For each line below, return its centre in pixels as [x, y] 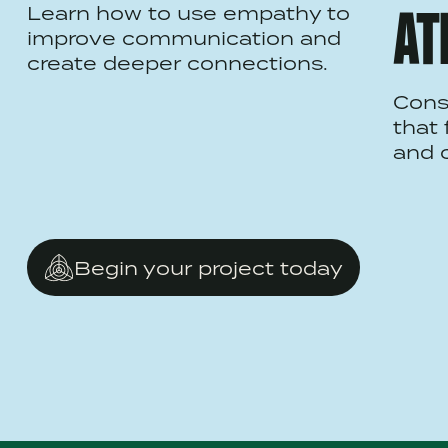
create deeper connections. [177, 62]
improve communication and [183, 37]
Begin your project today [208, 267]
